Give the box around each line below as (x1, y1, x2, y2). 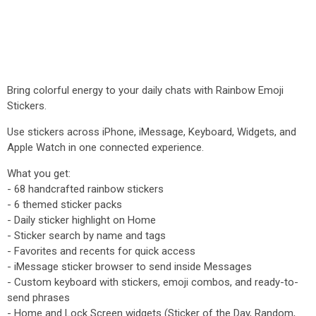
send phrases (7, 291, 70, 304)
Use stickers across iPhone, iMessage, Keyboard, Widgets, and (7, 126, 296, 138)
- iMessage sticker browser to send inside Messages (7, 260, 252, 273)
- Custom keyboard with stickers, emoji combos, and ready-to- (7, 276, 298, 288)
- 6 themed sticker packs (7, 198, 122, 211)
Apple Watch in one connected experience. (7, 141, 204, 154)
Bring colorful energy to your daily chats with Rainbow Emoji (7, 84, 284, 97)
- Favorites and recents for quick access (7, 245, 195, 257)
